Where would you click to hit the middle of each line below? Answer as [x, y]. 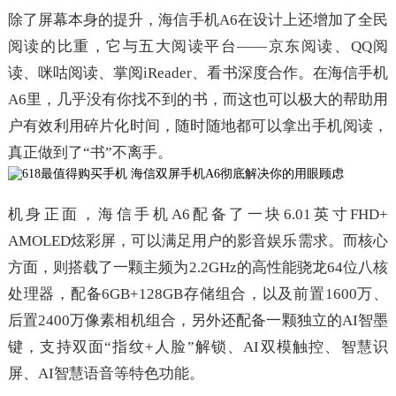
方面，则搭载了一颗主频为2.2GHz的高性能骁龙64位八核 [198, 267]
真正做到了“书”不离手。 [90, 152]
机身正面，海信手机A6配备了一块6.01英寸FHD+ [198, 214]
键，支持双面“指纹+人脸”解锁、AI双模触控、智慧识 [198, 347]
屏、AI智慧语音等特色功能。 [106, 373]
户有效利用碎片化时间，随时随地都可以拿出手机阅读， [198, 126]
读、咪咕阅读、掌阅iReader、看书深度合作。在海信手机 [198, 73]
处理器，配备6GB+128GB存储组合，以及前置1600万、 [198, 294]
